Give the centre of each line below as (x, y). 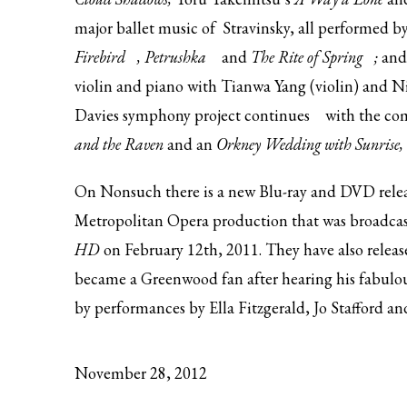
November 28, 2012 (141, 373)
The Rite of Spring (307, 57)
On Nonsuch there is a (149, 191)
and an (192, 144)
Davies (99, 115)
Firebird (100, 57)
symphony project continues (216, 115)
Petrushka (175, 57)
